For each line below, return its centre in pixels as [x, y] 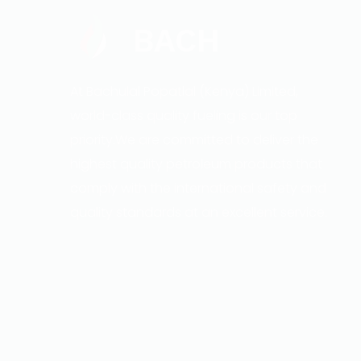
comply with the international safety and [198, 188]
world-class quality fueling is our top [184, 116]
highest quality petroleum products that [196, 164]
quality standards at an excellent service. [199, 212]
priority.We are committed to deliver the [194, 140]
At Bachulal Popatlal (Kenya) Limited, [184, 91]
